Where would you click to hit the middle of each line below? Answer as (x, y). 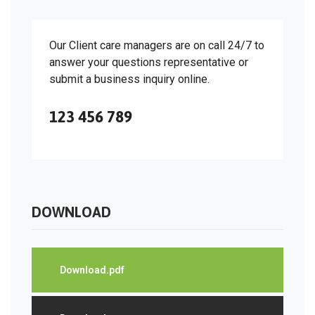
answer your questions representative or (149, 62)
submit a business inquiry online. (129, 79)
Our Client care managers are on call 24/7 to (157, 45)
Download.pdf (92, 270)
